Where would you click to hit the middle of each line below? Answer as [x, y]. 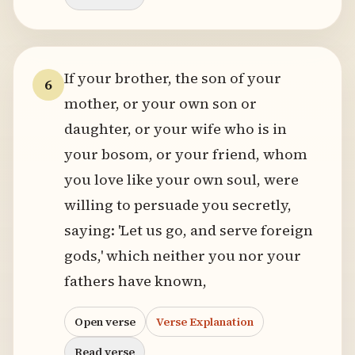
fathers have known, [136, 281]
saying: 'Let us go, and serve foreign [189, 230]
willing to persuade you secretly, [178, 205]
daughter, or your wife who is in [176, 129]
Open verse [105, 322]
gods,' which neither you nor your [183, 256]
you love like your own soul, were [181, 179]
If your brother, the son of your [173, 78]
